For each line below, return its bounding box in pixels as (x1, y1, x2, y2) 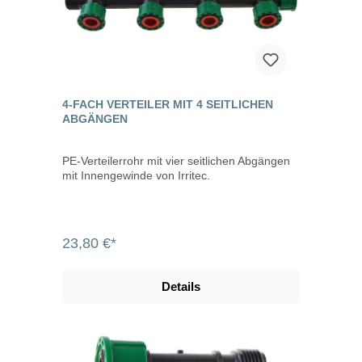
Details (162, 279, 200, 293)
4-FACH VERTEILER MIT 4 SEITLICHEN (62, 97, 273, 111)
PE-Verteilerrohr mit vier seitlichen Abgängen (62, 154, 290, 167)
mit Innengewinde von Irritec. (62, 168, 210, 182)
